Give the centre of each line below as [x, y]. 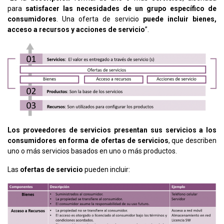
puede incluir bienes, [178, 19]
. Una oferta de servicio [98, 19]
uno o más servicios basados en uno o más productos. [92, 151]
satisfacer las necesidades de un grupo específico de [121, 8]
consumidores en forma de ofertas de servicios [88, 141]
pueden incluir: [106, 170]
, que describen [192, 141]
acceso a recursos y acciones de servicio [76, 29]
